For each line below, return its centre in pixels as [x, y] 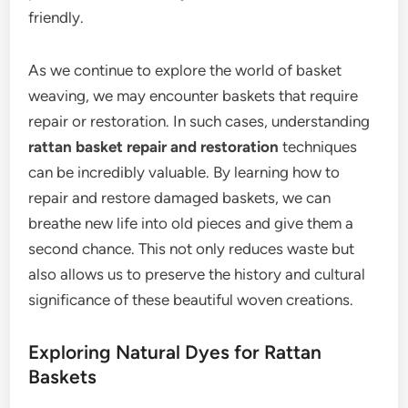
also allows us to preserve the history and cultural [197, 275]
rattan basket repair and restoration [154, 147]
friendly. [56, 18]
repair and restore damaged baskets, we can [180, 198]
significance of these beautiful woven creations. [191, 300]
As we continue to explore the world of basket [185, 71]
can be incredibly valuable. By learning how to [184, 173]
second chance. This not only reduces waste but [192, 249]
